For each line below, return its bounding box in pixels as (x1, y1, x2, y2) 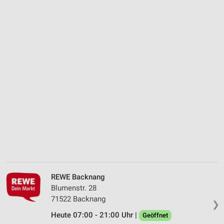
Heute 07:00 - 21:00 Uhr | (51, 210, 139, 220)
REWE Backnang (51, 172, 105, 182)
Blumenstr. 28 (51, 183, 96, 193)
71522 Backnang (51, 194, 105, 204)
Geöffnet (142, 211, 168, 219)
